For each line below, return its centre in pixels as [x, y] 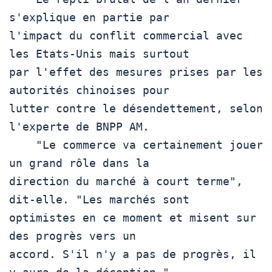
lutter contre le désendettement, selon [136, 108]
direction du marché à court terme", [126, 181]
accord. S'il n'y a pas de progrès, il [133, 254]
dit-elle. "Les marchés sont [99, 199]
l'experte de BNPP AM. [79, 126]
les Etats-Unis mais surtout [99, 53]
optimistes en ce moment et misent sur [133, 217]
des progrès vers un [73, 236]
